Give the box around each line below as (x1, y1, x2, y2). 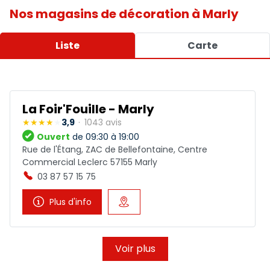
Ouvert (37, 131, 70, 143)
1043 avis (84, 116, 122, 128)
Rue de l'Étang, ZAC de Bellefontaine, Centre (22, 143, 207, 155)
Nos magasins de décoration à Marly (10, 5, 239, 22)
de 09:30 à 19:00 (70, 131, 139, 143)
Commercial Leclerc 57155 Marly (22, 156, 157, 168)
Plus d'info (49, 196, 92, 208)
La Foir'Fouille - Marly (22, 101, 154, 118)
